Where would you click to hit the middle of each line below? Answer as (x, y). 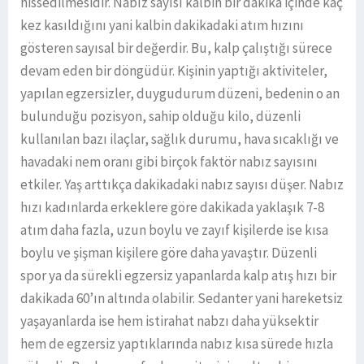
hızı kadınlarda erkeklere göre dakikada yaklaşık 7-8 (172, 207)
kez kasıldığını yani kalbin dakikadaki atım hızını (162, 25)
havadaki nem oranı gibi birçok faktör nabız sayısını (169, 161)
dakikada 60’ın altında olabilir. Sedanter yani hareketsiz (182, 298)
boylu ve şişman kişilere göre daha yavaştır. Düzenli (169, 252)
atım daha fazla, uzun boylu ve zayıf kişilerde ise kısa (174, 230)
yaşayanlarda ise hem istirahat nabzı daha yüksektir (169, 321)
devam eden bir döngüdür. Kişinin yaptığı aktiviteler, (174, 70)
